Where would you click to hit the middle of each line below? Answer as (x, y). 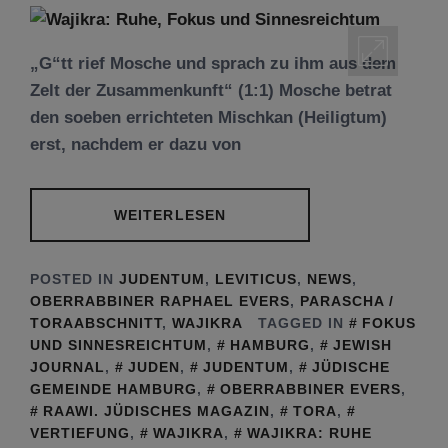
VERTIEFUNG (80, 432)
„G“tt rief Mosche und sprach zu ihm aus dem (213, 63)
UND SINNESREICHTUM (118, 344)
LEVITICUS (256, 278)
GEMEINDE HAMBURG (113, 388)
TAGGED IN (303, 322)
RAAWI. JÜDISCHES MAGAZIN (156, 410)
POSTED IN (74, 278)
